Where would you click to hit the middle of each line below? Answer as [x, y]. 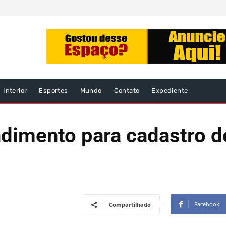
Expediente [170, 91]
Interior [15, 91]
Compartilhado [130, 205]
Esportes [53, 91]
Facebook [207, 204]
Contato [127, 91]
